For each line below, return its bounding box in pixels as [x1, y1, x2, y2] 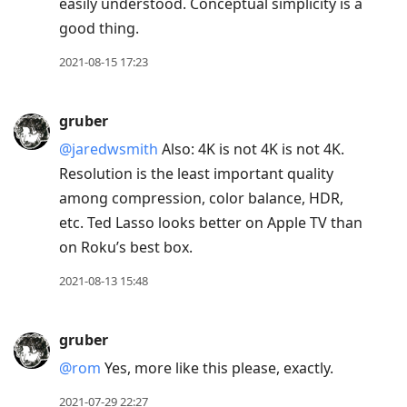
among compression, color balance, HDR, [59, 188, 343, 209]
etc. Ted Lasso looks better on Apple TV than [59, 213, 362, 233]
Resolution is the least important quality [59, 164, 333, 184]
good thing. [59, 18, 139, 39]
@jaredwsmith [59, 139, 158, 160]
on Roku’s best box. [59, 237, 193, 258]
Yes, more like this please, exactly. [101, 358, 333, 379]
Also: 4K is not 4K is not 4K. [158, 139, 344, 160]
